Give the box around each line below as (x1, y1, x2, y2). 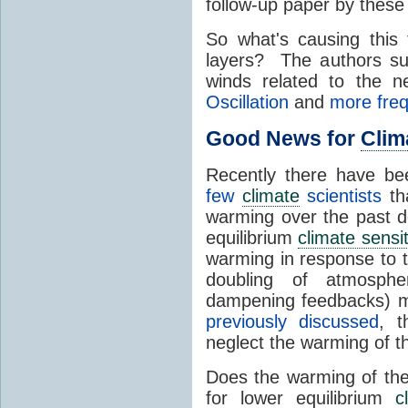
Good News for (206, 127, 361, 151)
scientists (299, 186, 382, 207)
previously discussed (206, 311, 380, 332)
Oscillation (206, 92, 289, 113)
